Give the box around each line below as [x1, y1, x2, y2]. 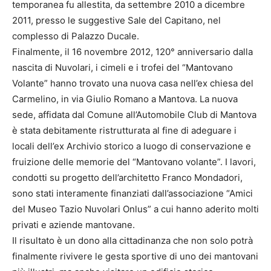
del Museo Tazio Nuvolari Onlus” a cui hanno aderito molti [12, 203, 259, 215]
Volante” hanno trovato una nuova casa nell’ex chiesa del [12, 77, 253, 90]
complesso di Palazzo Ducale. [12, 30, 139, 42]
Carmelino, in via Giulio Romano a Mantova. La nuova [12, 93, 238, 105]
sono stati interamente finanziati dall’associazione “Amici [12, 188, 253, 200]
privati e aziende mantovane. [12, 219, 135, 231]
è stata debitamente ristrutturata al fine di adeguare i [12, 125, 237, 137]
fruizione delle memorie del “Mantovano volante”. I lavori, [12, 156, 256, 168]
